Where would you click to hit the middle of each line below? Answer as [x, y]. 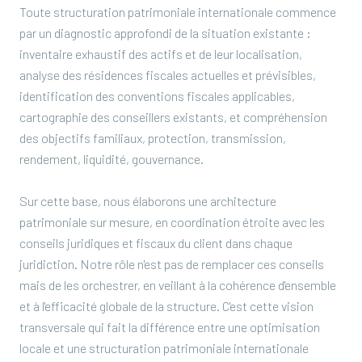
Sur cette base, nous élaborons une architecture [148, 201]
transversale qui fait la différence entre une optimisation [170, 327]
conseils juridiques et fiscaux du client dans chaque [156, 243]
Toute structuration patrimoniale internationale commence [178, 12]
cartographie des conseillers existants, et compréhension [173, 117]
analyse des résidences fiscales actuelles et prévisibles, [168, 75]
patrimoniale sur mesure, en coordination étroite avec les [172, 222]
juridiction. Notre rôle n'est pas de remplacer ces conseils [172, 264]
